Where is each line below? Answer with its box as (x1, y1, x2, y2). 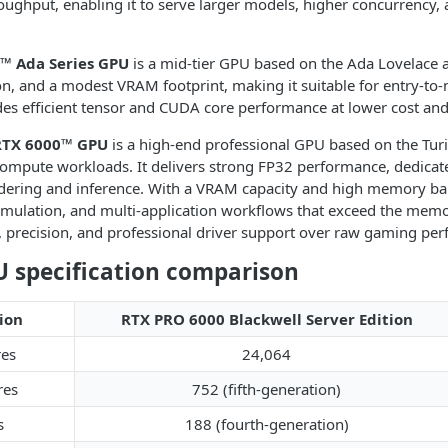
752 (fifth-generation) (192, 378, 341, 399)
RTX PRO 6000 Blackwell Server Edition (120, 308, 413, 329)
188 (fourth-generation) (184, 413, 349, 434)
